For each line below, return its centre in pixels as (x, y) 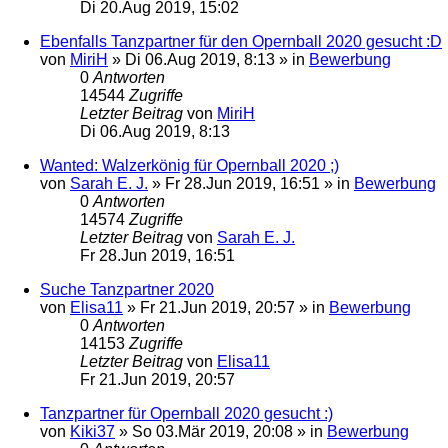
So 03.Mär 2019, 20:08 (212, 431)
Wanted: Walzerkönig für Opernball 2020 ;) (189, 165)
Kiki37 (92, 431)
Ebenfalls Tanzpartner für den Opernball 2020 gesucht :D (241, 41)
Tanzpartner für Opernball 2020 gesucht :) (186, 413)
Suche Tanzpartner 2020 (127, 289)
